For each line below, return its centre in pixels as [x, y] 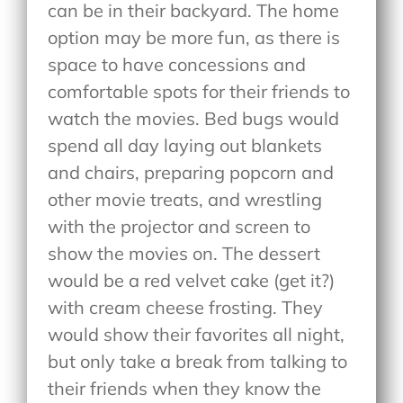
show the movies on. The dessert [184, 254]
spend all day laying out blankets [185, 146]
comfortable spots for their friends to [199, 92]
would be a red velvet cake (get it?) [192, 281]
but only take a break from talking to [198, 362]
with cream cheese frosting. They [186, 308]
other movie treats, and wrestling [185, 200]
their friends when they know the [185, 389]
